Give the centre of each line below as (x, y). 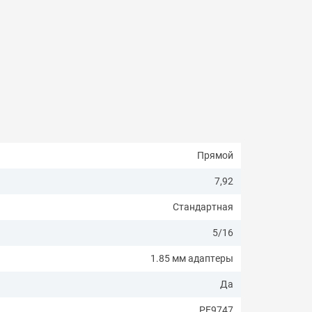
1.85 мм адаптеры (192, 258)
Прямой (216, 155)
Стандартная (203, 206)
